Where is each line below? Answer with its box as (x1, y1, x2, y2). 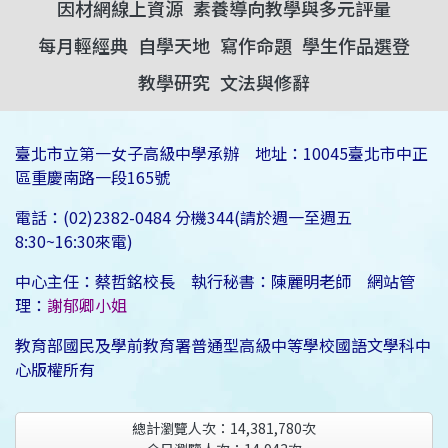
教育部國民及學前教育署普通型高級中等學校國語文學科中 (15, 333, 431, 358)
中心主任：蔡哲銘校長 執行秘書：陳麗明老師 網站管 (15, 269, 415, 294)
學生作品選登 (302, 32, 410, 59)
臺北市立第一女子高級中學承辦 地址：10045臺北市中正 (15, 141, 428, 166)
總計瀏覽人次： (132, 418, 230, 439)
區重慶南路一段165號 (15, 165, 170, 190)
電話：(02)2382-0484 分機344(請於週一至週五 (15, 205, 352, 230)
